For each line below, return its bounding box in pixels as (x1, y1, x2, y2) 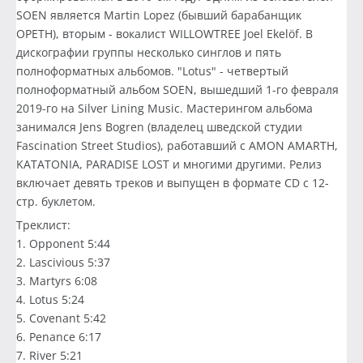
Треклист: (16, 217, 70, 233)
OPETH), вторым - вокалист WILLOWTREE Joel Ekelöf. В (16, 26, 313, 42)
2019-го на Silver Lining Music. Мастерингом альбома (16, 100, 313, 117)
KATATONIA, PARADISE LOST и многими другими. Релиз (16, 156, 322, 173)
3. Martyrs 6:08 (16, 273, 97, 289)
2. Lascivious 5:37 (16, 254, 110, 271)
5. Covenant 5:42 (16, 310, 106, 327)
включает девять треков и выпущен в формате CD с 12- (16, 175, 329, 191)
